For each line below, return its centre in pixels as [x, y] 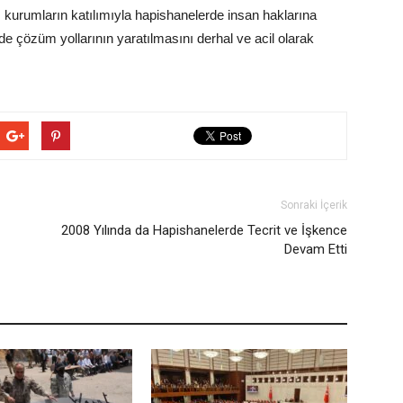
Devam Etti [316, 249]
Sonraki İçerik [314, 205]
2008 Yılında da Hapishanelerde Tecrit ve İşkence [204, 230]
